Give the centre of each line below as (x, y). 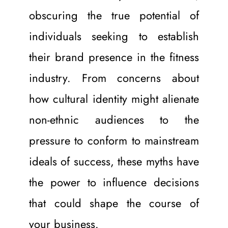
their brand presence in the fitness (114, 57)
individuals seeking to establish (114, 36)
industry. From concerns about (114, 78)
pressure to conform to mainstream (114, 140)
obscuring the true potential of (114, 15)
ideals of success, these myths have (114, 161)
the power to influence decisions (114, 182)
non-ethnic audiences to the (114, 119)
